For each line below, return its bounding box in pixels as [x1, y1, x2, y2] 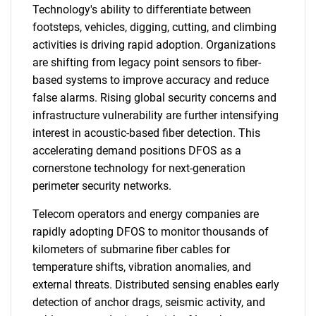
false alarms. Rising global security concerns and [32, 91, 276, 104]
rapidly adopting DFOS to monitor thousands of [32, 225, 269, 238]
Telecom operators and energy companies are [32, 207, 259, 221]
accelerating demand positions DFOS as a [32, 144, 241, 157]
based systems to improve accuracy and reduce [32, 73, 269, 87]
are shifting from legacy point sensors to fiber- [32, 56, 261, 69]
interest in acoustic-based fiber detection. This [32, 126, 260, 140]
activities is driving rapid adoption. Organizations [32, 38, 276, 51]
